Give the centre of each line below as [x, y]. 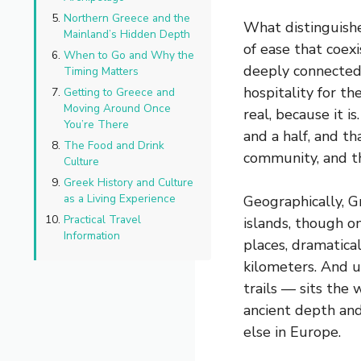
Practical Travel [102, 220]
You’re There [96, 125]
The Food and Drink [114, 146]
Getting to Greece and [119, 93]
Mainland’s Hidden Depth [127, 35]
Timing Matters [101, 72]
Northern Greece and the [127, 19]
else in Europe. [292, 332]
